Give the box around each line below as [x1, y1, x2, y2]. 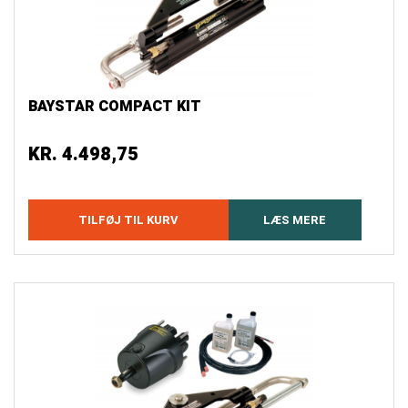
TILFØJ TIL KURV [77, 211, 178, 229]
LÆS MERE [263, 211, 327, 229]
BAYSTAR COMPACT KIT [28, 96, 201, 118]
